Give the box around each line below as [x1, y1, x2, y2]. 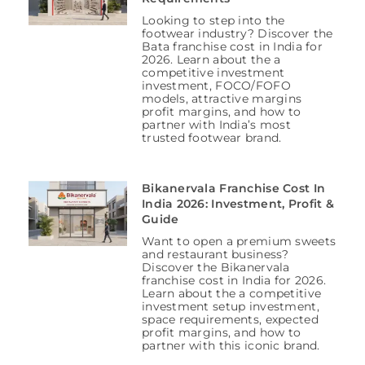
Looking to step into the [141, 13, 285, 29]
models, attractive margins [141, 91, 302, 107]
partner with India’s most [141, 117, 291, 133]
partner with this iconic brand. [141, 338, 320, 354]
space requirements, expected [141, 312, 319, 328]
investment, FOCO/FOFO [141, 78, 291, 94]
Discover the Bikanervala [141, 260, 290, 275]
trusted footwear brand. [141, 130, 282, 146]
